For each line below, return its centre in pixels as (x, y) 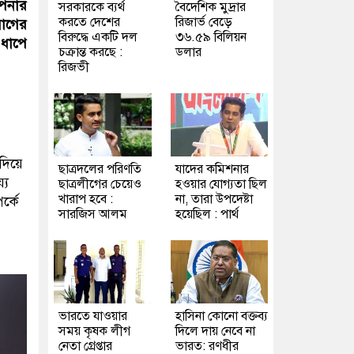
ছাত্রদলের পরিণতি (100, 169)
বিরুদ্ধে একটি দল (98, 37)
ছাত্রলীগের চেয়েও (100, 184)
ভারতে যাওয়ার (93, 316)
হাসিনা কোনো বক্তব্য (221, 316)
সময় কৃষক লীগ (94, 331)
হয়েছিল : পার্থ (207, 214)
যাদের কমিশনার (212, 169)
